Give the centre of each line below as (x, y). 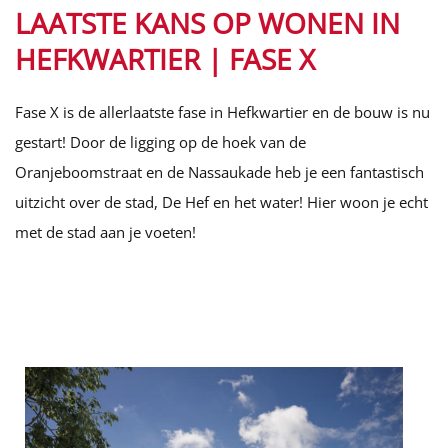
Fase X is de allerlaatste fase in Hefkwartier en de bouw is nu (222, 111)
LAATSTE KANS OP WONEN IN (207, 22)
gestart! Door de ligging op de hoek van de (160, 141)
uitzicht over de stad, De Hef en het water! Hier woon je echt (221, 201)
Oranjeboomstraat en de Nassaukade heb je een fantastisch (219, 171)
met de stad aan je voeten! (105, 231)
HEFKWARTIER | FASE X (165, 58)
